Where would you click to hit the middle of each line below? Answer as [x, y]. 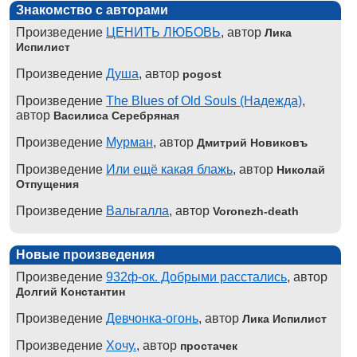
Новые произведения [85, 255]
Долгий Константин [71, 292]
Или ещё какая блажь [169, 169]
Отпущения [47, 184]
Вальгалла [137, 211]
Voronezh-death [256, 211]
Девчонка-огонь [152, 318]
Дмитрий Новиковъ [252, 143]
